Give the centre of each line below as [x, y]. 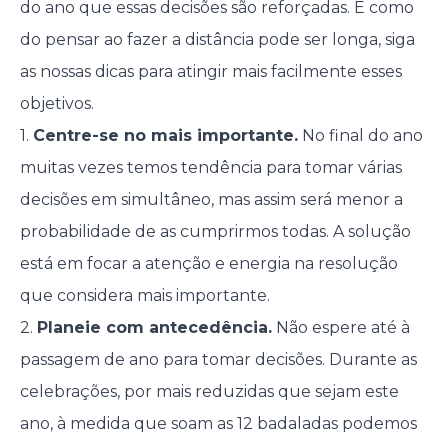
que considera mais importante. [146, 295]
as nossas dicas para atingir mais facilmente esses [210, 71]
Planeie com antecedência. [154, 327]
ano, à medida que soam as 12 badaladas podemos [218, 423]
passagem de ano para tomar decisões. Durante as [218, 359]
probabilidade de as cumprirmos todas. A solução [215, 231]
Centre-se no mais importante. [165, 135]
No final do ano [360, 135]
